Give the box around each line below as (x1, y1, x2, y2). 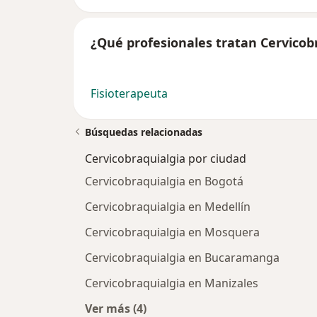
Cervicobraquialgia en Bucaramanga (85, 250, 279, 266)
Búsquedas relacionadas (85, 125, 202, 139)
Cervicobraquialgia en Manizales (85, 275, 258, 292)
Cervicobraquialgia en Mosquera (85, 224, 260, 241)
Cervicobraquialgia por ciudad (85, 151, 246, 167)
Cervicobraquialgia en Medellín (85, 199, 250, 215)
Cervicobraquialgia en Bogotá (85, 173, 243, 190)
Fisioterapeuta (91, 86, 168, 102)
